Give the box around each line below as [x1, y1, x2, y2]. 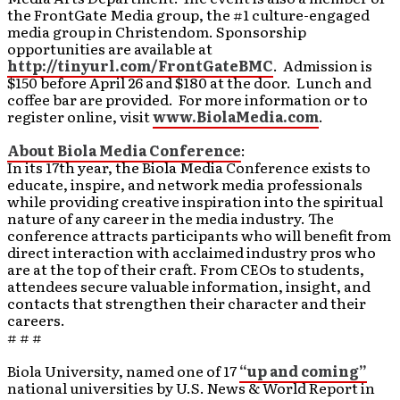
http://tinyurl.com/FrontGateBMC [7, 54, 273, 76]
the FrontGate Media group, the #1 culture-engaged [7, 4, 370, 25]
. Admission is [273, 54, 372, 76]
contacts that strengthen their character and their [7, 292, 366, 313]
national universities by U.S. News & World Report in [7, 377, 375, 398]
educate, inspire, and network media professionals [7, 173, 362, 195]
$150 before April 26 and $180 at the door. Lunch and [7, 71, 371, 93]
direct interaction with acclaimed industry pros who [7, 241, 376, 262]
